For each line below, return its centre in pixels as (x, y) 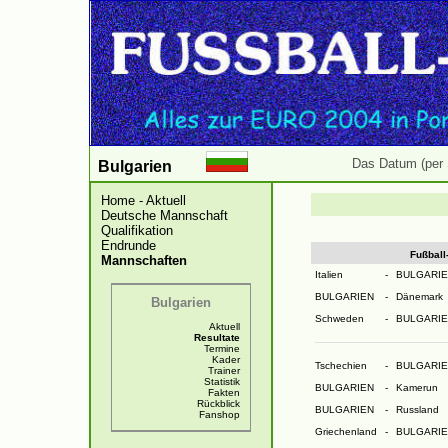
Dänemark (419, 296)
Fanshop (219, 414)
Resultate (217, 337)
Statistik (222, 381)
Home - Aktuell (143, 200)
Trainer (224, 370)
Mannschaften (144, 260)
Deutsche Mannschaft (164, 215)
